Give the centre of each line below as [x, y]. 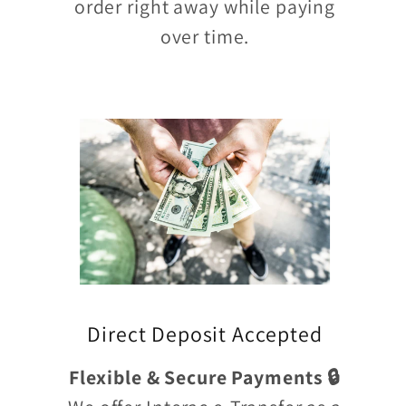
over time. [205, 37]
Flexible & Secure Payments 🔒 [205, 377]
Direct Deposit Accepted [205, 333]
